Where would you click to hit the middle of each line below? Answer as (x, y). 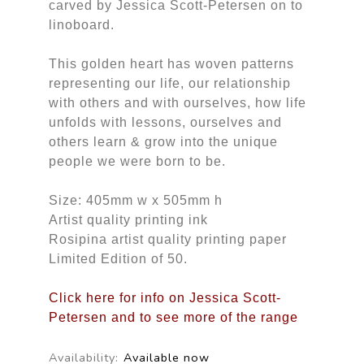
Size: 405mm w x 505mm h (135, 200)
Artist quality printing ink (128, 219)
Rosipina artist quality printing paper (167, 239)
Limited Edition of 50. (118, 258)
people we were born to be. (137, 161)
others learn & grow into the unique (163, 141)
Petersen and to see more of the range (173, 317)
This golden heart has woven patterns (171, 63)
